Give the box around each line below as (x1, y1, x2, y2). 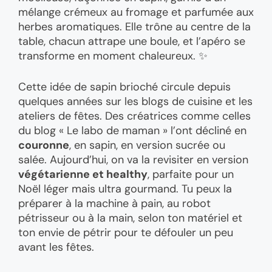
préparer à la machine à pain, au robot (18, 196, 211, 211)
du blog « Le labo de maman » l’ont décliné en (18, 123, 246, 138)
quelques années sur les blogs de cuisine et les (18, 94, 253, 109)
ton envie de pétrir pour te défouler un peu (18, 225, 233, 240)
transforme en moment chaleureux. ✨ (18, 49, 208, 64)
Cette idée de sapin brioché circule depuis (18, 80, 231, 95)
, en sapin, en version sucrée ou (69, 138, 225, 153)
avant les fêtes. (18, 240, 94, 255)
